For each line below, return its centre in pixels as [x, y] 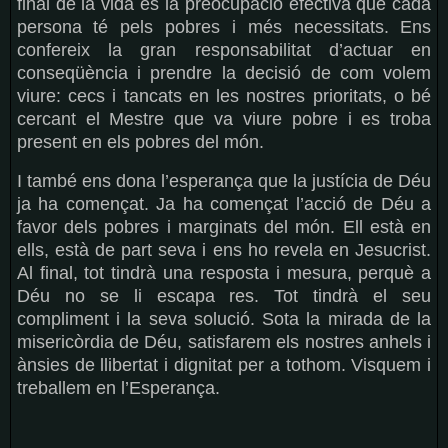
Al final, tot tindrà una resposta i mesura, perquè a [224, 273]
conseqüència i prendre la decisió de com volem [224, 73]
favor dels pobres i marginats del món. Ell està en [224, 227]
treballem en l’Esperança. [118, 388]
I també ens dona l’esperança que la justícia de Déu [224, 181]
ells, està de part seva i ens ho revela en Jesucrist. [224, 250]
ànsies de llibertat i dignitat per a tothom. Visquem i [224, 365]
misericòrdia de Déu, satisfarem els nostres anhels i [224, 342]
